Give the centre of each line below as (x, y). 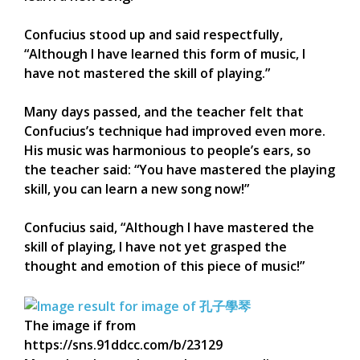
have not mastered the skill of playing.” (147, 73)
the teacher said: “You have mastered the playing (180, 169)
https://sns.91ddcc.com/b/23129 (123, 344)
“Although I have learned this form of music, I (165, 53)
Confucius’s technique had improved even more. (175, 131)
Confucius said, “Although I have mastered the (169, 227)
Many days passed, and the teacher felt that (164, 111)
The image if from (80, 325)
